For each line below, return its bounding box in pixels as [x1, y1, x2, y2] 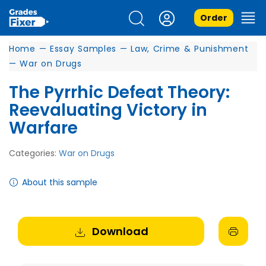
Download [91, 224, 148, 239]
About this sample [22, 176, 97, 188]
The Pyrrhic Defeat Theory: [9, 81, 230, 104]
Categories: [9, 147, 59, 159]
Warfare [9, 116, 78, 140]
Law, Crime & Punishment [131, 43, 249, 55]
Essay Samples [49, 43, 117, 55]
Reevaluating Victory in [9, 99, 207, 122]
